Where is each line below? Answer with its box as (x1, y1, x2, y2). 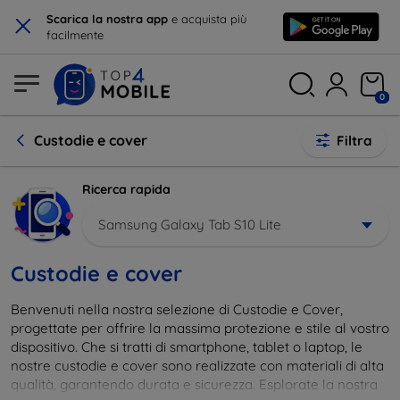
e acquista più (168, 12, 246, 26)
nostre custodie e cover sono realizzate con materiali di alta (11, 356, 384, 374)
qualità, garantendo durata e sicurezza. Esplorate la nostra (11, 375, 378, 393)
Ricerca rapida (82, 181, 171, 197)
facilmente (46, 28, 104, 42)
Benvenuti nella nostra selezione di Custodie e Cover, (11, 300, 343, 318)
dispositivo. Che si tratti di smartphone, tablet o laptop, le (11, 337, 362, 355)
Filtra (337, 132, 372, 149)
